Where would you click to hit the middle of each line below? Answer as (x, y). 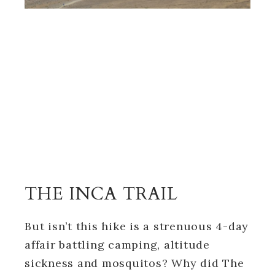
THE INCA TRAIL (101, 194)
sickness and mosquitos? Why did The (134, 263)
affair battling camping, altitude (117, 244)
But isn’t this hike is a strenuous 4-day (137, 226)
